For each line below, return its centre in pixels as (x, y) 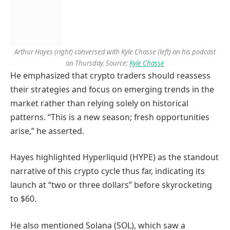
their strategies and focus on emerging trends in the (112, 89)
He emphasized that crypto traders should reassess (110, 75)
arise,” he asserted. (47, 131)
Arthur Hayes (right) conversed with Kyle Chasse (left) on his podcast (115, 52)
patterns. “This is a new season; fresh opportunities (110, 117)
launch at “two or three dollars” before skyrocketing (111, 185)
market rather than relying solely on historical (99, 103)
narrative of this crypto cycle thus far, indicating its (108, 171)
